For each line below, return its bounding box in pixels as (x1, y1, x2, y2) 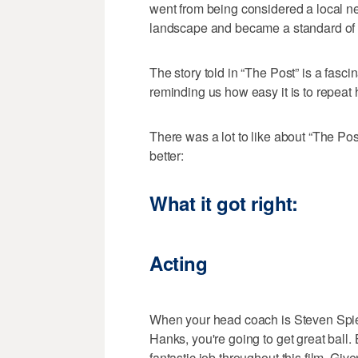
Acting (149, 249, 208, 276)
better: (149, 146, 185, 165)
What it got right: (149, 189, 298, 217)
